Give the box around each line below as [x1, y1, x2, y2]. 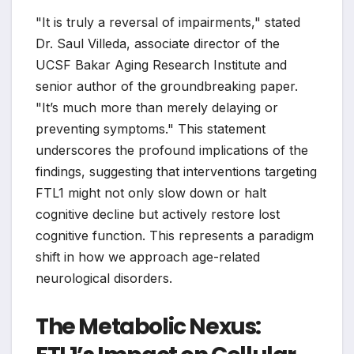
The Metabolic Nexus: [36, 311, 262, 343]
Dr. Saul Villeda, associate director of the [36, 36, 280, 52]
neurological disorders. [36, 270, 172, 287]
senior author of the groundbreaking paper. [36, 78, 298, 95]
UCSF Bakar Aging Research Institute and [36, 57, 287, 73]
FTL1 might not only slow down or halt [36, 185, 266, 201]
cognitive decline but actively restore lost [36, 206, 280, 223]
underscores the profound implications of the [36, 142, 308, 159]
